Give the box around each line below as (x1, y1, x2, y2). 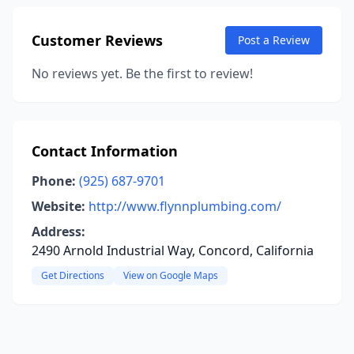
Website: (32, 198, 85, 215)
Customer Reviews (32, 31, 163, 50)
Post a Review (238, 32, 310, 47)
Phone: (32, 172, 76, 190)
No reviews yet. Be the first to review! (32, 65, 253, 82)
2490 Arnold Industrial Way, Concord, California (32, 242, 314, 259)
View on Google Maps (123, 269, 218, 282)
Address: (32, 223, 85, 240)
